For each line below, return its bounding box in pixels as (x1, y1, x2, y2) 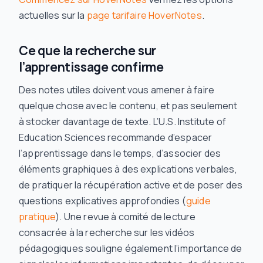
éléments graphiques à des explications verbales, (19, 163, 237, 176)
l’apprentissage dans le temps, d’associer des (19, 147, 221, 160)
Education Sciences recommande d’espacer (19, 131, 213, 144)
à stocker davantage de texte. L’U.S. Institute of (19, 115, 226, 129)
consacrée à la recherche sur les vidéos (19, 226, 195, 240)
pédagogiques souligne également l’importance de (19, 242, 242, 255)
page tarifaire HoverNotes (86, 9, 202, 22)
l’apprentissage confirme (19, 59, 164, 76)
